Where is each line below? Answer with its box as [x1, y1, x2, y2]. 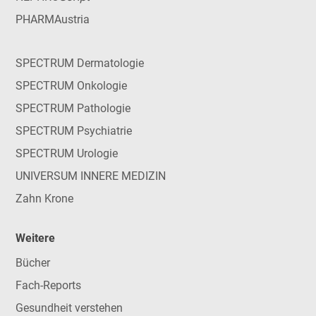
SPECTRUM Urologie [15, 147, 118, 161]
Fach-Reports [15, 278, 81, 292]
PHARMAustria [15, 13, 90, 27]
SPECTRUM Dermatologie [15, 56, 144, 71]
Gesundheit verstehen [15, 300, 123, 315]
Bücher [15, 255, 50, 269]
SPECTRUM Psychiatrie [15, 124, 132, 138]
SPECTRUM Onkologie [15, 79, 127, 93]
